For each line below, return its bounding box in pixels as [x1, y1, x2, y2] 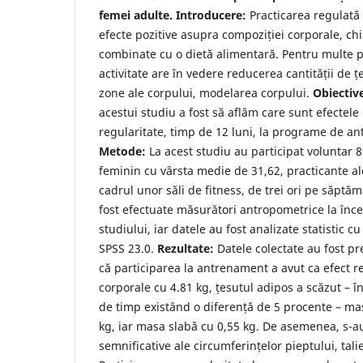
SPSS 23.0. [99, 241, 157, 257]
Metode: [99, 143, 146, 160]
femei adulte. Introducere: [99, 7, 246, 23]
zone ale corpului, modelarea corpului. [99, 85, 313, 101]
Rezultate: [157, 241, 214, 257]
